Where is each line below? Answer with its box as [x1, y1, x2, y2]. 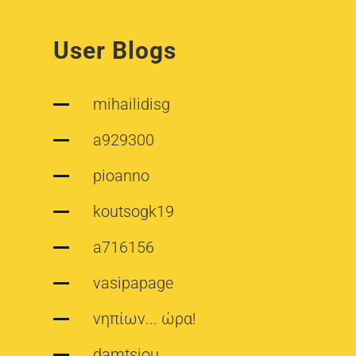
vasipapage [93, 273, 174, 292]
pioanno [93, 165, 150, 185]
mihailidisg [93, 94, 171, 114]
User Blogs [53, 36, 177, 64]
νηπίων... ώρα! [93, 308, 197, 328]
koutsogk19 [93, 201, 175, 221]
